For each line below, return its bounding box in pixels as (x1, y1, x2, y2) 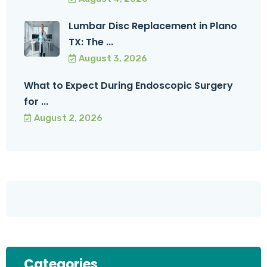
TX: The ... (69, 35, 113, 49)
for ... (24, 95, 48, 109)
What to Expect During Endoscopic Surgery (24, 79, 233, 93)
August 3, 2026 (79, 53, 147, 64)
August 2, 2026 (34, 113, 103, 124)
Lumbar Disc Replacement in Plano (69, 19, 237, 33)
